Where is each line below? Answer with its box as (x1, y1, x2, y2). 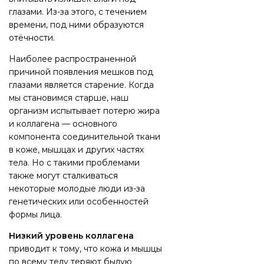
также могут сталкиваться (9, 170, 118, 181)
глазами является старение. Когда (9, 80, 154, 90)
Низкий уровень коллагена (9, 230, 134, 241)
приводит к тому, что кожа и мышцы (9, 243, 162, 254)
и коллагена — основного (9, 118, 117, 129)
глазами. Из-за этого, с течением (9, 6, 147, 17)
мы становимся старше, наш (9, 93, 128, 103)
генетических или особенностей (9, 196, 148, 207)
